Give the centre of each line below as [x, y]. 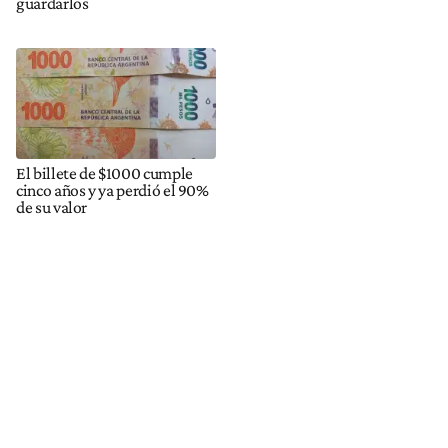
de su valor [52, 207]
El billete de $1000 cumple [104, 173]
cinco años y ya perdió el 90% [112, 190]
